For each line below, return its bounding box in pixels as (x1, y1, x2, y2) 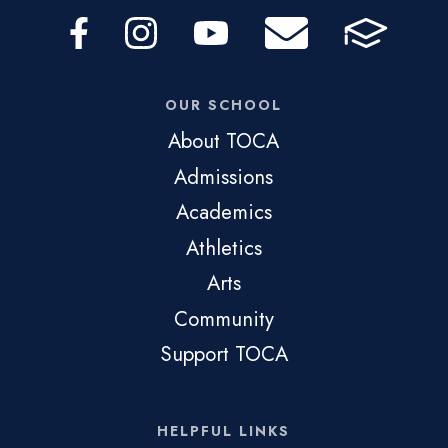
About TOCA (168, 126, 280, 156)
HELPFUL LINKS (157, 420, 291, 441)
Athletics (185, 232, 262, 263)
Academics (175, 197, 272, 227)
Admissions (174, 161, 274, 192)
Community (173, 303, 274, 334)
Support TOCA (159, 339, 288, 369)
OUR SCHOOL (165, 95, 283, 115)
